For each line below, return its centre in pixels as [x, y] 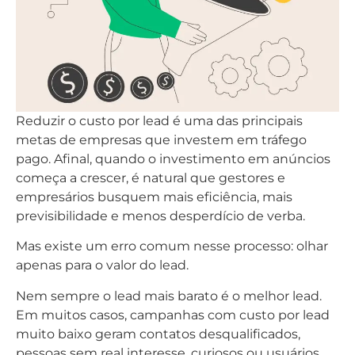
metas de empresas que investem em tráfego [161, 140]
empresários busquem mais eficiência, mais [154, 197]
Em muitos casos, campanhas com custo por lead [173, 315]
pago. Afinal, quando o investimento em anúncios [173, 159]
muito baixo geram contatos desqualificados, [158, 334]
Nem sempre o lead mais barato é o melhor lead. [169, 296]
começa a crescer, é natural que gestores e [151, 178]
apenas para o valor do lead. [102, 265]
